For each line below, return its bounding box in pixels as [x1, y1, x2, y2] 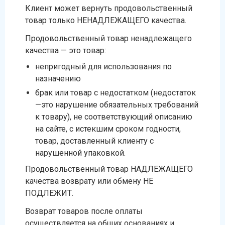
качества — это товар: [25, 46, 106, 55]
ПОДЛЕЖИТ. [25, 188, 73, 198]
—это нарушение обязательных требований [35, 100, 198, 109]
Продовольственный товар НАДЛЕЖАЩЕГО [25, 164, 193, 174]
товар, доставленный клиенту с [35, 136, 154, 146]
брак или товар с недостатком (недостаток [35, 88, 196, 97]
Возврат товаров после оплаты [25, 206, 143, 216]
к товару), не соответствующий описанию [35, 112, 192, 122]
